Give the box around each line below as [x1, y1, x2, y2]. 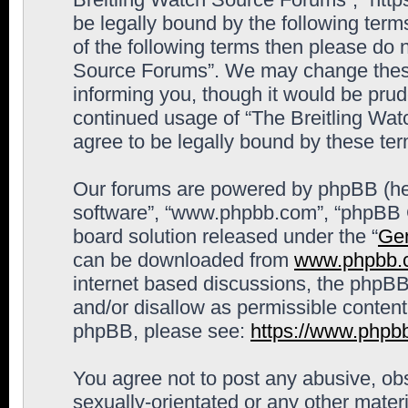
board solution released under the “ [73, 225, 378, 248]
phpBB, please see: [73, 320, 250, 342]
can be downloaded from [73, 249, 294, 271]
